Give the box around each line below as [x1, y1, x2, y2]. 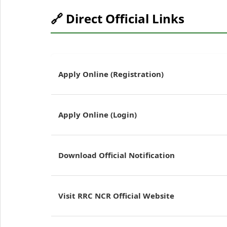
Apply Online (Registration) [58, 69, 164, 80]
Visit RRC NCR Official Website [58, 191, 174, 201]
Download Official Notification [58, 150, 175, 161]
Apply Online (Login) [58, 109, 137, 120]
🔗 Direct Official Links [51, 10, 184, 27]
